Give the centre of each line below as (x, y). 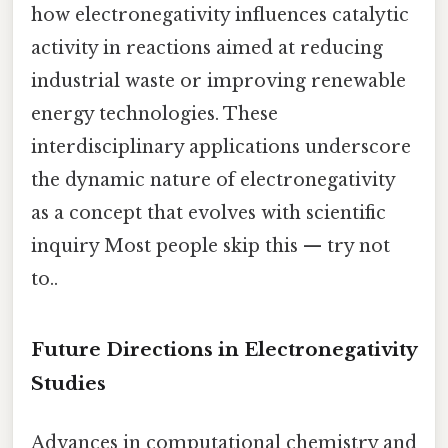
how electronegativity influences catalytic (220, 15)
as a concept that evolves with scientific (208, 213)
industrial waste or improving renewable (218, 81)
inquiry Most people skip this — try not (210, 246)
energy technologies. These (154, 114)
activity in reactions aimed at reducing (207, 48)
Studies (68, 384)
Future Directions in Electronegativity (224, 350)
